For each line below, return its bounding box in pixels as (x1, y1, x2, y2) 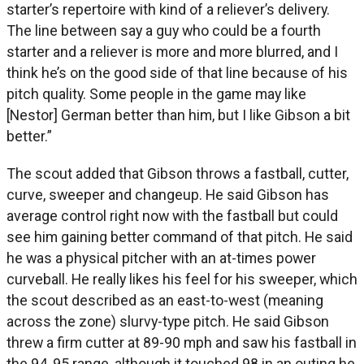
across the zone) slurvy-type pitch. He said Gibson (6, 312, 329, 330)
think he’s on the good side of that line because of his (6, 63, 348, 81)
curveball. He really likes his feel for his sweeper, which (6, 270, 357, 288)
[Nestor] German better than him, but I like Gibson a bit (6, 106, 350, 123)
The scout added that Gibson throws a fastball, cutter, (6, 164, 349, 182)
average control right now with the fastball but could (6, 206, 338, 224)
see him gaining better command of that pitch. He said (6, 227, 353, 245)
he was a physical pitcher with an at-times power (6, 249, 316, 266)
